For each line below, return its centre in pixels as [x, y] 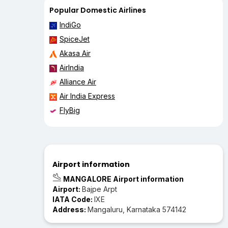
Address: [70, 210]
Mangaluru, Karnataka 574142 [137, 210]
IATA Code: [73, 199]
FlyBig [70, 110]
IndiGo [70, 25]
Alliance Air [78, 82]
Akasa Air [75, 53]
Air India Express [87, 96]
